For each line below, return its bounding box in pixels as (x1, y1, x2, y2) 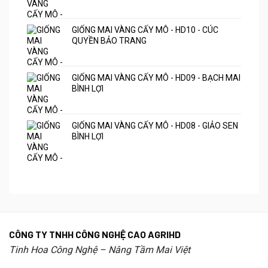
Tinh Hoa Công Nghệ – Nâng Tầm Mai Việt (9, 243, 190, 255)
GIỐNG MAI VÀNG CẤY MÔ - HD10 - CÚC (72, 25, 218, 35)
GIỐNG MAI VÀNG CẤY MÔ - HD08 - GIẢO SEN (72, 120, 238, 130)
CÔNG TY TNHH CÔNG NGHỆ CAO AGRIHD (9, 228, 181, 240)
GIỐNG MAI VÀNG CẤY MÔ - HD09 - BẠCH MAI (72, 72, 240, 83)
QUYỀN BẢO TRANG (72, 35, 147, 45)
